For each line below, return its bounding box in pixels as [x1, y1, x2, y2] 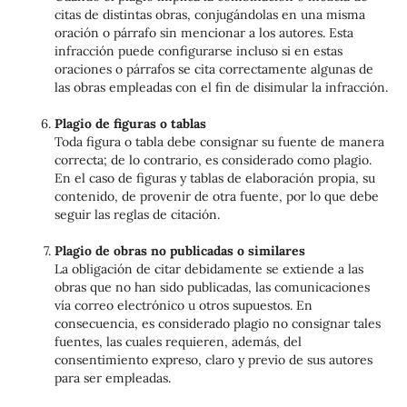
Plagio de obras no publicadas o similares [54, 242, 305, 259]
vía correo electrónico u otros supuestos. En [54, 296, 313, 313]
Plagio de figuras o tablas [54, 114, 206, 132]
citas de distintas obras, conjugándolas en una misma [54, 5, 365, 23]
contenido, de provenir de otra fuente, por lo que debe [54, 187, 379, 204]
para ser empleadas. [54, 369, 171, 386]
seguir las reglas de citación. [54, 205, 220, 223]
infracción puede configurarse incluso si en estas [54, 42, 342, 59]
